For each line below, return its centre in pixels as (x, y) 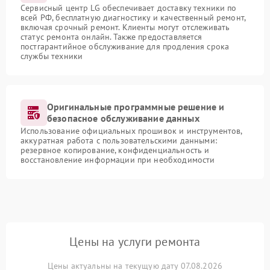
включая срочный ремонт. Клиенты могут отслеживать (125, 27)
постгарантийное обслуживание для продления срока (125, 46)
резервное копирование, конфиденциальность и (115, 150)
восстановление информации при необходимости (118, 160)
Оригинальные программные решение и (136, 107)
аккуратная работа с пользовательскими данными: (119, 140)
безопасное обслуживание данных (123, 118)
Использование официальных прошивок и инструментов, (131, 131)
